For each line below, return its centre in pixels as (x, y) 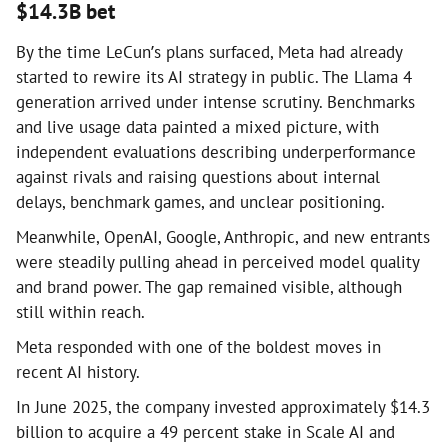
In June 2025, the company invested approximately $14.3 (223, 406)
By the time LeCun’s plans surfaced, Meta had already (209, 51)
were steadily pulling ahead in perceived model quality (217, 261)
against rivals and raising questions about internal (198, 176)
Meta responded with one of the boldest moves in (198, 346)
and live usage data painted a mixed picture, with (197, 126)
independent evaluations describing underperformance (216, 151)
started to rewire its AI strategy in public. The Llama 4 (214, 76)
